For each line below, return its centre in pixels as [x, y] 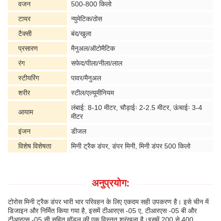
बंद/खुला [81, 33]
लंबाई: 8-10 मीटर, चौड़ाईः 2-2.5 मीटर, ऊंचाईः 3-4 [137, 107]
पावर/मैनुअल [86, 78]
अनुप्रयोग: [110, 183]
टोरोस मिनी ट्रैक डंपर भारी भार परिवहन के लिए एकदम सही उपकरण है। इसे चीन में [108, 202]
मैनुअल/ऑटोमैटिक [93, 48]
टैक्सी [25, 33]
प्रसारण [28, 48]
